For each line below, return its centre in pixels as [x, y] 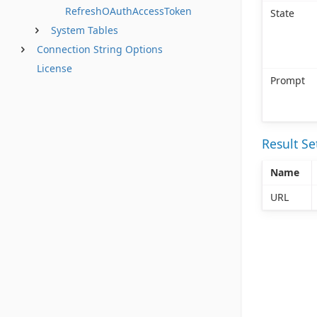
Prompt [287, 81]
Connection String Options [100, 49]
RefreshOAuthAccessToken [128, 11]
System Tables [85, 30]
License [54, 68]
